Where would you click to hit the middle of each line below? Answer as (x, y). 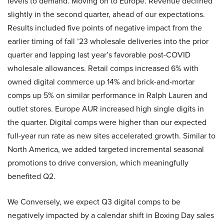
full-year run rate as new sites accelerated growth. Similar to (111, 136)
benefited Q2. (31, 176)
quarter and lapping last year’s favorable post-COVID (99, 55)
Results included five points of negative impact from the (105, 28)
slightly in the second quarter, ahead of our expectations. (106, 14)
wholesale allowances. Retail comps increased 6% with (103, 68)
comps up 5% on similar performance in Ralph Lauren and (107, 95)
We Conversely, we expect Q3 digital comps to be (94, 202)
